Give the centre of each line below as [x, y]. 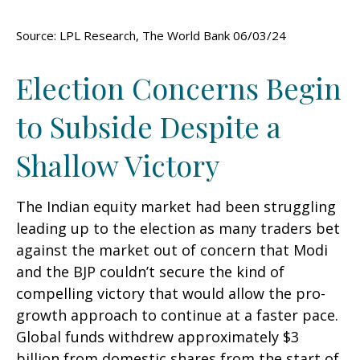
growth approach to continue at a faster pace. [177, 315]
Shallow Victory [118, 164]
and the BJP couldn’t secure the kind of [150, 271]
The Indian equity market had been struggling [176, 206]
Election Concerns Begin [179, 87]
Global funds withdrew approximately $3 [157, 336]
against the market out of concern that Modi [172, 250]
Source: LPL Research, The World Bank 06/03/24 [151, 35]
